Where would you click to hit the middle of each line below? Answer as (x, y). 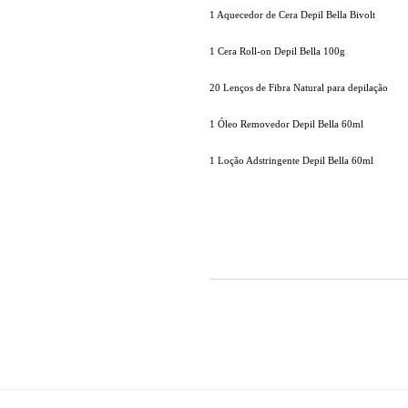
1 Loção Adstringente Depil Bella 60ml (291, 161)
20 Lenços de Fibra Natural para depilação (298, 88)
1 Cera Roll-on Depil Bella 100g (277, 51)
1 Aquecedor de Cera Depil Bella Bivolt (292, 15)
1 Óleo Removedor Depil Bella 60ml (286, 124)
